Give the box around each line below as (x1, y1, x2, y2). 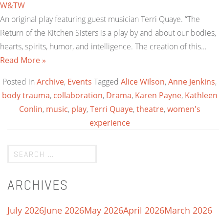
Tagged (94, 76, 121, 87)
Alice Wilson (121, 76, 165, 87)
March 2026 (164, 204, 212, 216)
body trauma (1, 90, 50, 101)
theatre (136, 104, 164, 114)
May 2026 (84, 204, 123, 216)
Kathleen (184, 90, 218, 101)
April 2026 (123, 204, 164, 216)
